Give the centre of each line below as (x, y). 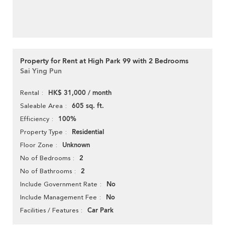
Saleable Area (41, 106)
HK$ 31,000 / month (80, 93)
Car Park (100, 211)
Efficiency (35, 119)
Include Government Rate (59, 184)
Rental (30, 93)
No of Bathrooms (46, 171)
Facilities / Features (49, 210)
